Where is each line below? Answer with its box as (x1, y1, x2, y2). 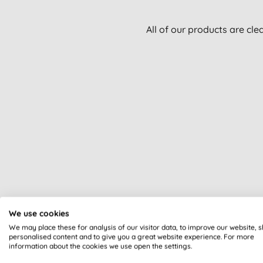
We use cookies (9, 208, 69, 218)
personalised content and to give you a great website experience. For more (9, 232, 254, 241)
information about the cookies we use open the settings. (9, 241, 192, 250)
